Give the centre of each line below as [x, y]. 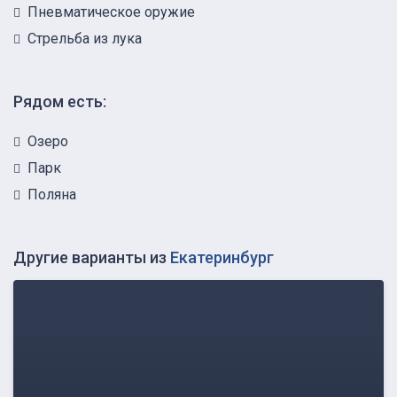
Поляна [52, 194]
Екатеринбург [222, 257]
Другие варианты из [92, 257]
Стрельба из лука [85, 38]
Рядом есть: [60, 101]
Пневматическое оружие [111, 12]
